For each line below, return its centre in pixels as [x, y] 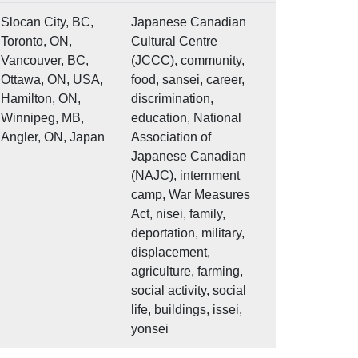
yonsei [150, 329]
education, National [186, 118]
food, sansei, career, [188, 80]
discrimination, [172, 99]
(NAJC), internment [185, 176]
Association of [171, 137]
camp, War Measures [191, 195]
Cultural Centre [174, 42]
